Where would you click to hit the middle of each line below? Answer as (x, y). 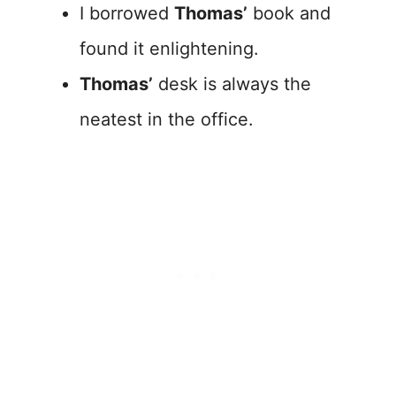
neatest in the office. (167, 120)
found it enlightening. (169, 49)
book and (289, 14)
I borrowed (127, 14)
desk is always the (232, 84)
